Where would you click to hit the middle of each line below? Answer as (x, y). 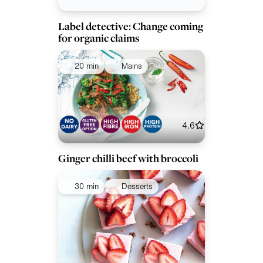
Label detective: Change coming (131, 26)
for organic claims (99, 38)
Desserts (137, 187)
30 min (87, 187)
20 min (87, 67)
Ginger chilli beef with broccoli (128, 159)
